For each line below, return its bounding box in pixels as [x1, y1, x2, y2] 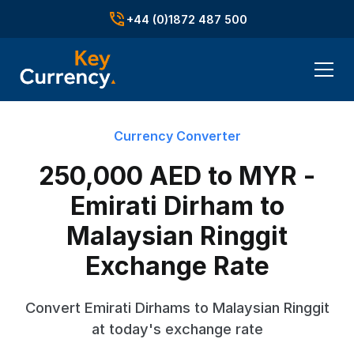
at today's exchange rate [91, 320, 263, 337]
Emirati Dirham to [70, 190, 284, 221]
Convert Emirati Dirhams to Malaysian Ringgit [24, 299, 330, 316]
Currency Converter [113, 128, 241, 144]
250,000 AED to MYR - [39, 160, 315, 191]
